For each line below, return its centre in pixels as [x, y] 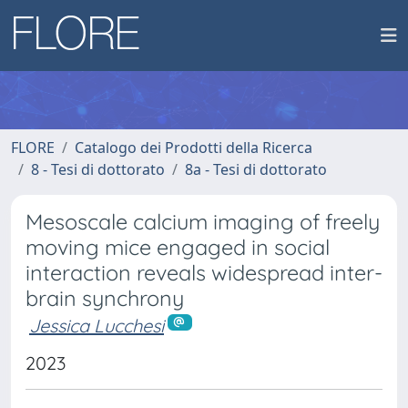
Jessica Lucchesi [97, 326]
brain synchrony [105, 298]
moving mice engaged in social [178, 247]
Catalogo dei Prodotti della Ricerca [194, 148]
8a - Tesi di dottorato [256, 169]
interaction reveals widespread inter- [204, 273]
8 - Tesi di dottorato [98, 169]
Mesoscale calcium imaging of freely [203, 222]
